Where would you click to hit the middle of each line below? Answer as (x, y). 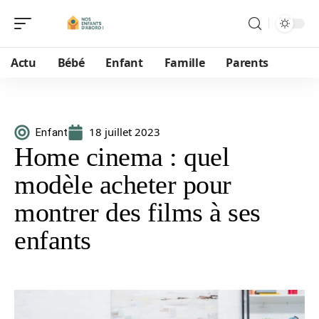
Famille (184, 63)
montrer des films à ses (137, 212)
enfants (53, 240)
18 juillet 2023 (125, 132)
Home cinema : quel (122, 157)
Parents (247, 63)
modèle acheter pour (123, 184)
